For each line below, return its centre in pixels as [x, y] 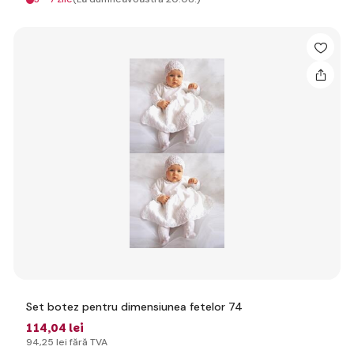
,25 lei [53, 342]
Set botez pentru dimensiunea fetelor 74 [134, 307]
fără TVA [87, 342]
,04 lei [66, 328]
